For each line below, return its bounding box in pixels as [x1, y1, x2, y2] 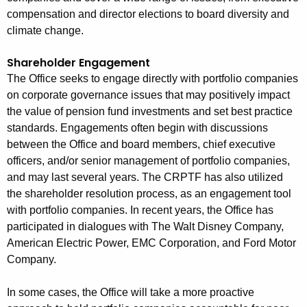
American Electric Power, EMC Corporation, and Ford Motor [7, 237, 296, 249]
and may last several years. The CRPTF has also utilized [7, 171, 283, 184]
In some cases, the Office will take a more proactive [7, 286, 254, 299]
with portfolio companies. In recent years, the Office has [7, 204, 273, 217]
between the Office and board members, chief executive [7, 138, 275, 151]
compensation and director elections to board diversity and [7, 8, 289, 21]
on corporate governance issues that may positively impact [7, 89, 290, 101]
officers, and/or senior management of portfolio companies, [7, 155, 290, 167]
